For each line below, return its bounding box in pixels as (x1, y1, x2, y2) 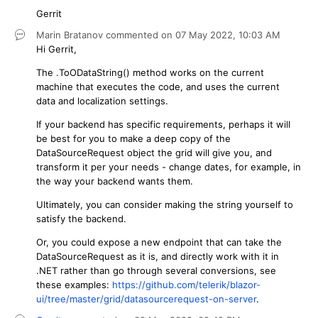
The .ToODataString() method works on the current (36, 66, 264, 78)
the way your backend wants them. (36, 175, 193, 187)
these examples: (36, 278, 112, 290)
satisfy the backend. (36, 212, 126, 224)
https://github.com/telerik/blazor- (112, 278, 261, 290)
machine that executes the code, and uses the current (36, 80, 280, 92)
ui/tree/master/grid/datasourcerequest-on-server (36, 292, 256, 305)
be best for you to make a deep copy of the (36, 132, 231, 144)
